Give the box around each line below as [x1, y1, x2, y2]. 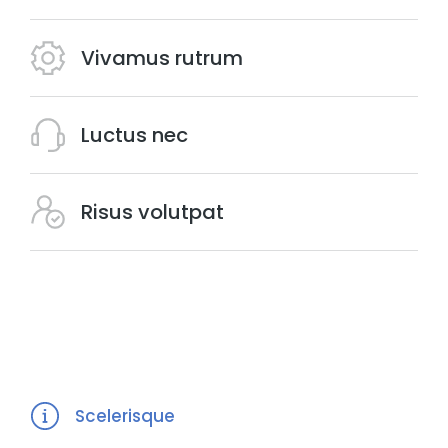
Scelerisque [75, 403, 175, 428]
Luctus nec [81, 121, 188, 149]
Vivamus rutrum [81, 44, 243, 72]
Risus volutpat [81, 198, 224, 226]
